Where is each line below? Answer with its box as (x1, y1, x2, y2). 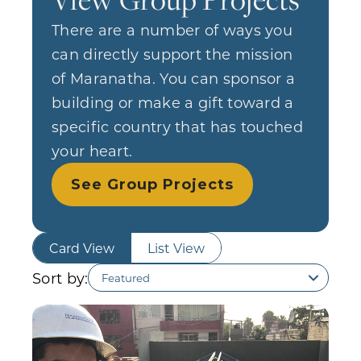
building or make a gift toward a (52, 93, 294, 112)
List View (147, 239, 205, 256)
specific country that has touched (52, 117, 303, 136)
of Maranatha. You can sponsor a (52, 68, 296, 88)
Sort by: (32, 268, 89, 288)
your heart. (52, 141, 133, 160)
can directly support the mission (52, 44, 293, 64)
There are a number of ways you (52, 20, 293, 39)
